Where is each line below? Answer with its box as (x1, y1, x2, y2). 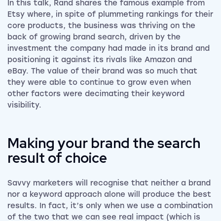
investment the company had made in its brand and (7, 44, 210, 53)
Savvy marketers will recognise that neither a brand (7, 179, 211, 188)
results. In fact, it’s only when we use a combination (7, 201, 213, 211)
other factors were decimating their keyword (7, 89, 184, 99)
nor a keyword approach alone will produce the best (7, 190, 211, 199)
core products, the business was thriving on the (7, 21, 195, 31)
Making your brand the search (7, 134, 200, 153)
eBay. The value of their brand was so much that (7, 67, 197, 76)
